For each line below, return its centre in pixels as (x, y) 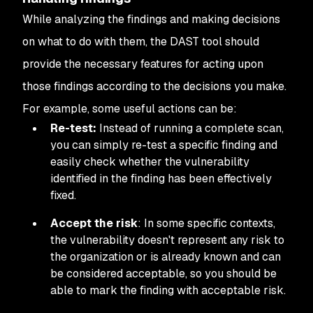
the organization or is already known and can (166, 257)
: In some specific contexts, (206, 223)
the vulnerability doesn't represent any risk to (167, 240)
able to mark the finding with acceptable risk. (168, 290)
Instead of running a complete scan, (190, 128)
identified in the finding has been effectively (161, 179)
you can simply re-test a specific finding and (164, 145)
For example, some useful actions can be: (131, 109)
